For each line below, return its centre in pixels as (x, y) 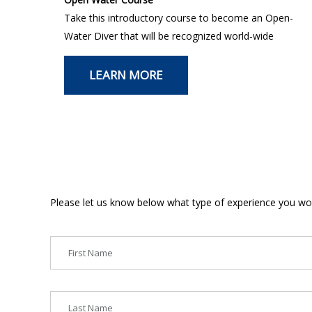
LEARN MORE (126, 75)
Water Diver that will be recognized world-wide (169, 36)
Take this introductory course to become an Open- (178, 17)
